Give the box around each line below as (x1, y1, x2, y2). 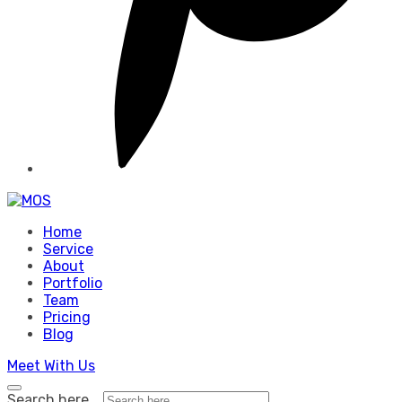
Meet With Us (7, 356, 95, 374)
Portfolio (43, 274, 102, 292)
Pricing (43, 308, 91, 326)
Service (43, 240, 93, 258)
